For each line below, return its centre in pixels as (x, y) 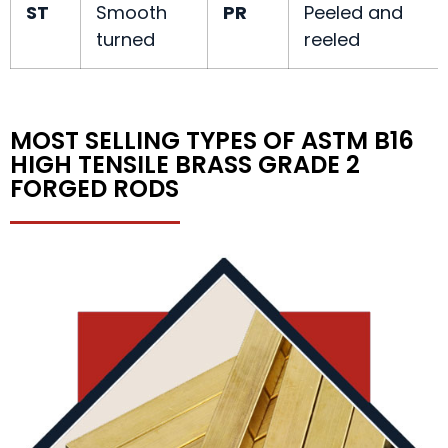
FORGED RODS (94, 189)
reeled (332, 40)
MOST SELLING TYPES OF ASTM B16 (212, 141)
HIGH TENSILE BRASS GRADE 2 (185, 165)
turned (125, 40)
